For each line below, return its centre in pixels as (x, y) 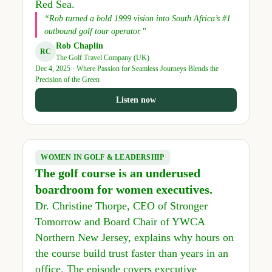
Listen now (136, 100)
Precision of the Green (67, 80)
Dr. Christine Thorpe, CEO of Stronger (121, 206)
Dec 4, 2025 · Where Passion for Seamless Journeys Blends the (127, 69)
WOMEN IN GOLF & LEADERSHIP (103, 158)
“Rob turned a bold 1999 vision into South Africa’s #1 (137, 19)
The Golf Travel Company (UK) (102, 58)
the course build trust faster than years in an (131, 253)
